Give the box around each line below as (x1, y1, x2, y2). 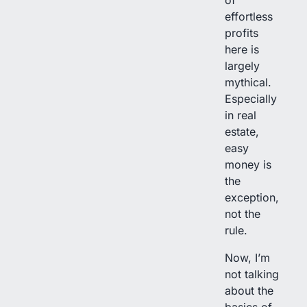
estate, (225, 124, 259, 138)
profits (225, 25, 258, 40)
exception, (225, 190, 279, 204)
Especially (225, 91, 277, 106)
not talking (225, 267, 279, 281)
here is (225, 42, 259, 56)
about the (225, 283, 273, 297)
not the (225, 206, 260, 221)
